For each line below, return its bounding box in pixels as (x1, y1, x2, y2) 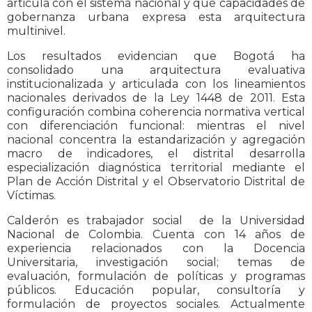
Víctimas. (7, 189, 56, 203)
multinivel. (7, 24, 65, 38)
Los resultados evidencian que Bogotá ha (7, 49, 305, 63)
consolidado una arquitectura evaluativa (7, 63, 305, 77)
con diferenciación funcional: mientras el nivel (7, 119, 305, 133)
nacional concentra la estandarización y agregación (7, 133, 305, 147)
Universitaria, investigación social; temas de (7, 256, 305, 270)
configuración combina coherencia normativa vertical (7, 105, 305, 119)
